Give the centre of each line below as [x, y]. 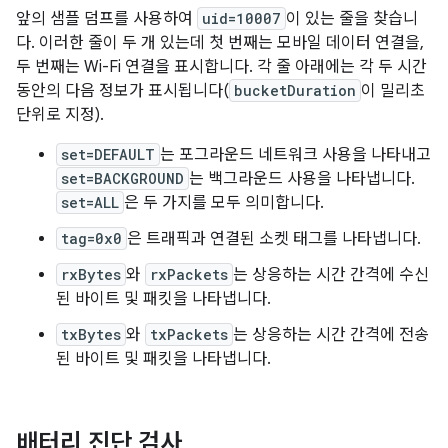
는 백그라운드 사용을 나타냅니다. [302, 179]
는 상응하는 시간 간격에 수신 [331, 275]
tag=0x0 [91, 238]
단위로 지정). [60, 115]
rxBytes [91, 274]
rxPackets [189, 274]
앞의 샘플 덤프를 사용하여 [106, 19]
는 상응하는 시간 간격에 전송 [331, 335]
